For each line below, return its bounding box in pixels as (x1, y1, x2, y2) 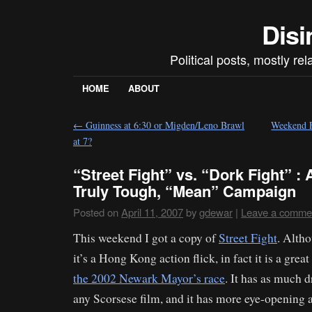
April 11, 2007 (121, 205, 183, 220)
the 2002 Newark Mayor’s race (73, 270, 225, 286)
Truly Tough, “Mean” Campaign (73, 180, 296, 203)
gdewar (199, 205, 233, 220)
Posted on (73, 205, 118, 220)
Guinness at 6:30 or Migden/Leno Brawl (83, 118, 244, 132)
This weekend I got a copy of (73, 229, 219, 246)
